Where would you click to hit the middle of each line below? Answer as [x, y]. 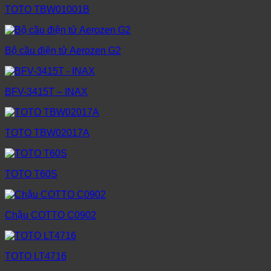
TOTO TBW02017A [47, 133]
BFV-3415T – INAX [46, 92]
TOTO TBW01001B [47, 10]
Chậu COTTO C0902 [51, 215]
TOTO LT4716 [36, 256]
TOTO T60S [31, 174]
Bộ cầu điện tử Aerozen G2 [63, 51]
